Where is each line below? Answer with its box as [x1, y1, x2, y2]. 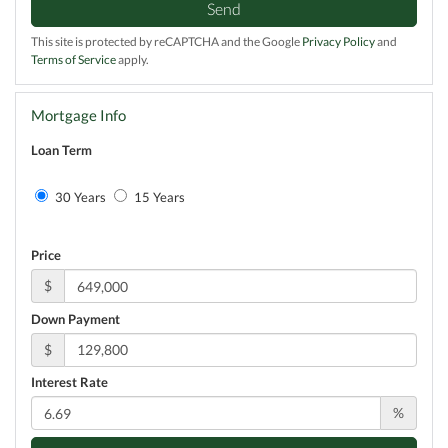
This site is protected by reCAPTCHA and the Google [31, 35, 302, 49]
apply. [116, 53, 149, 67]
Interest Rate [31, 374, 108, 391]
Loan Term [31, 142, 92, 159]
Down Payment [31, 310, 120, 327]
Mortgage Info [31, 107, 126, 125]
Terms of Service [31, 53, 116, 67]
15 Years [131, 189, 185, 206]
